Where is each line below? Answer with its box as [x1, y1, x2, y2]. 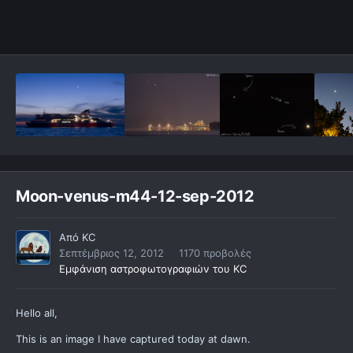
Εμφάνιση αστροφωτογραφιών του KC [59, 262, 247, 276]
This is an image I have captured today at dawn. [16, 333, 251, 346]
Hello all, [16, 307, 58, 320]
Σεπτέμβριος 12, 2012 [59, 247, 164, 260]
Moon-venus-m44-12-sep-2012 [16, 187, 255, 206]
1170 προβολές [179, 247, 251, 260]
